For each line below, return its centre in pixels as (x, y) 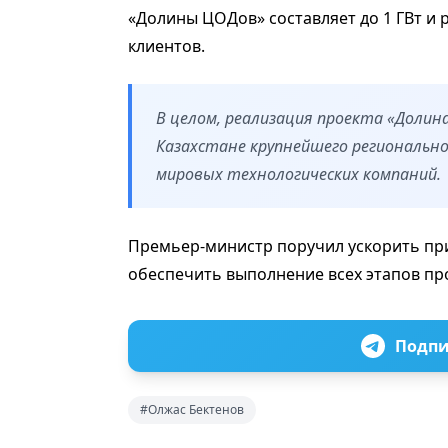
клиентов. (166, 45)
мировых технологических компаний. (298, 173)
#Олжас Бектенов (192, 409)
